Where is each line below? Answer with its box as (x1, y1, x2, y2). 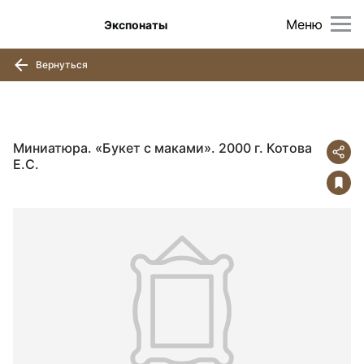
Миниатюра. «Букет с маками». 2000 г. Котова (13, 140, 312, 156)
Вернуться (33, 58, 88, 71)
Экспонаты (104, 17, 168, 32)
